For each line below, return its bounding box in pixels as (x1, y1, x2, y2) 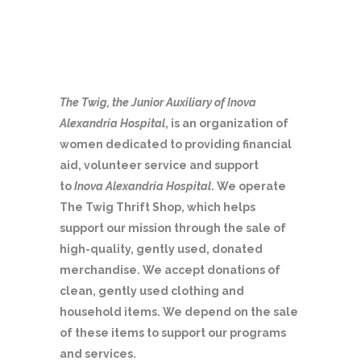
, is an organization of (165, 117, 288, 130)
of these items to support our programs (60, 326, 286, 339)
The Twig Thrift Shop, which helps (60, 201, 255, 214)
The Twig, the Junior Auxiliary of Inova (60, 96, 256, 109)
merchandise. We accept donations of (60, 263, 280, 276)
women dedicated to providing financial (60, 138, 292, 151)
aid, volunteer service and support (60, 159, 259, 172)
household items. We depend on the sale (60, 305, 298, 318)
